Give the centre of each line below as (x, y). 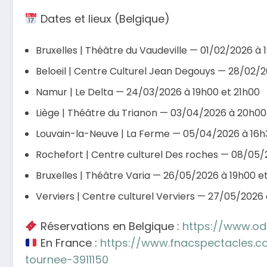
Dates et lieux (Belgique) (103, 19)
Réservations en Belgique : (110, 226)
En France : (69, 243)
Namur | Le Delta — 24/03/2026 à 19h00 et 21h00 (148, 92)
